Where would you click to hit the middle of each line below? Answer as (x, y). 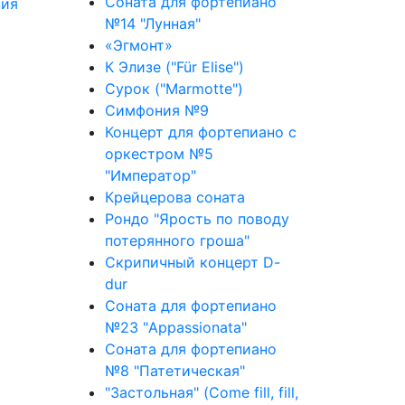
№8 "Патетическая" (175, 371)
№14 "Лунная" (153, 24)
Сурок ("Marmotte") (174, 89)
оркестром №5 (159, 154)
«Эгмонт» (139, 45)
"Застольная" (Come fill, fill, (202, 392)
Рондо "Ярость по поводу (197, 219)
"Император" (151, 175)
